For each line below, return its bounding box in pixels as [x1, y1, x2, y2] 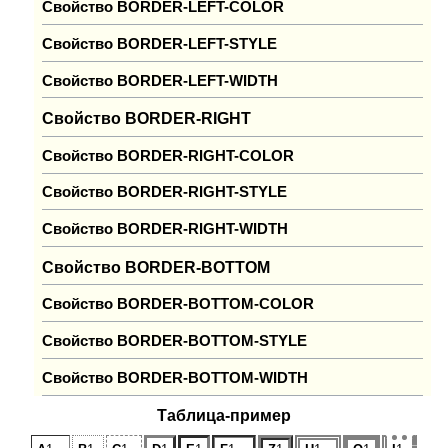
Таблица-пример [157, 406, 291, 425]
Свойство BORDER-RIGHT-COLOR [42, 147, 295, 164]
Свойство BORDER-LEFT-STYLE [42, 35, 278, 52]
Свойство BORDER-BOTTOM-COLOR [42, 296, 315, 313]
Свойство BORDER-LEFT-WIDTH [42, 72, 279, 89]
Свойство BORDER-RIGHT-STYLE [42, 184, 288, 201]
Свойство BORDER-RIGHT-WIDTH [42, 221, 289, 238]
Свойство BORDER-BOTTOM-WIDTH [42, 369, 309, 386]
